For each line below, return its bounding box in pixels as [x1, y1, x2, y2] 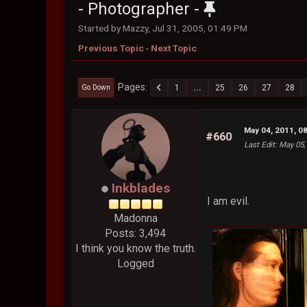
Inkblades [111, 180, 170, 197]
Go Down [82, 82, 111, 92]
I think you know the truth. [75, 242, 196, 256]
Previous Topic [78, 42, 145, 54]
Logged [116, 257, 154, 271]
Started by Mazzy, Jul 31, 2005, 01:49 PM [78, 23, 248, 34]
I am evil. [207, 195, 250, 208]
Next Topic [151, 42, 197, 54]
